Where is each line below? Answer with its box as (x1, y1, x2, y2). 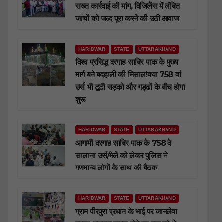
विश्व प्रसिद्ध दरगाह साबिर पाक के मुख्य (75, 57, 178, 67)
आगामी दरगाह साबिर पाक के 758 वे (75, 138, 171, 148)
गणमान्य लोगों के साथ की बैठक (75, 163, 157, 173)
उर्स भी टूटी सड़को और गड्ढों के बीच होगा (75, 82, 185, 92)
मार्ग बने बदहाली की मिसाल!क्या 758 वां (75, 70, 181, 80)
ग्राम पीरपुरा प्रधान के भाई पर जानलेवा (75, 207, 177, 217)
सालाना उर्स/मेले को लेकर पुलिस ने (75, 151, 167, 161)
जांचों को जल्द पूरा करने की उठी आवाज (75, 14, 179, 24)
